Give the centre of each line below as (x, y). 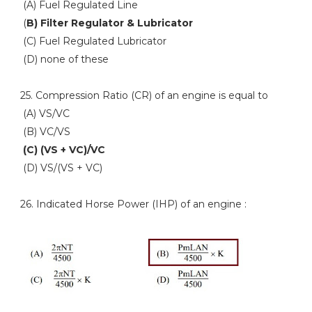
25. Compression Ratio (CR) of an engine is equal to (144, 95)
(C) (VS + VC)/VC (62, 150)
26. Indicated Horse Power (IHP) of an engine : (133, 204)
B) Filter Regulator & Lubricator (109, 23)
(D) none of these (64, 59)
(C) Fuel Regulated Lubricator (93, 41)
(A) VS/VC (45, 114)
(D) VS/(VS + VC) (61, 168)
